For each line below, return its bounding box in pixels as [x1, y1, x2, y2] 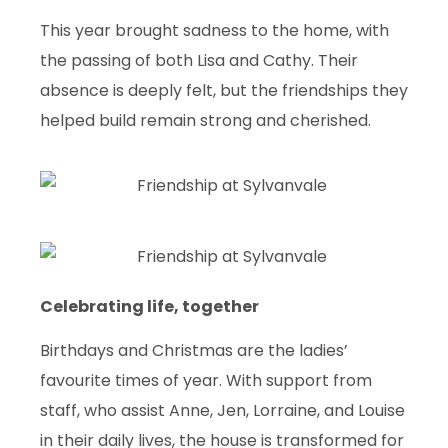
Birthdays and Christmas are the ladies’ [40, 338, 348, 362]
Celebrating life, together [40, 294, 259, 318]
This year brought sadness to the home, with [40, 18, 389, 42]
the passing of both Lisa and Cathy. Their [40, 48, 358, 72]
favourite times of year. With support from [40, 368, 372, 392]
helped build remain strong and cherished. [40, 108, 371, 132]
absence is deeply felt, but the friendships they [40, 78, 408, 102]
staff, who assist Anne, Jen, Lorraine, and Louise [40, 398, 405, 422]
